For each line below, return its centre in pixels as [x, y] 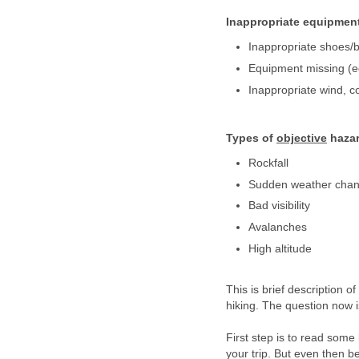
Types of [251, 139]
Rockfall [268, 163]
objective [302, 139]
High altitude [280, 249]
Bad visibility [279, 206]
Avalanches [277, 228]
